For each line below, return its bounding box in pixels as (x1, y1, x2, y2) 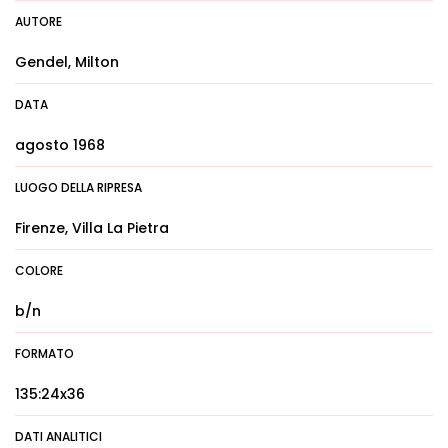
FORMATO (15, 345, 74, 362)
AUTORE (15, 13, 62, 30)
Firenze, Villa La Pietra (15, 218, 169, 238)
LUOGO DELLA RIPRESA (15, 179, 142, 196)
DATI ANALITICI (15, 428, 102, 445)
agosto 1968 (15, 135, 105, 155)
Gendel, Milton (15, 52, 119, 72)
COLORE (15, 262, 63, 279)
